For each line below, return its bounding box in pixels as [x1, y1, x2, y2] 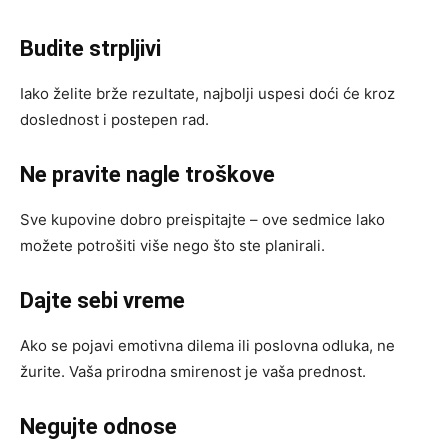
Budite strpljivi [20, 36, 161, 62]
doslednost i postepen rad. [20, 110, 209, 130]
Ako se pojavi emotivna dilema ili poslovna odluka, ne [20, 336, 395, 356]
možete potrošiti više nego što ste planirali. [20, 236, 325, 256]
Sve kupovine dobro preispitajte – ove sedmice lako [20, 210, 385, 230]
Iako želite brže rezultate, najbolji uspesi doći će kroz [20, 84, 395, 104]
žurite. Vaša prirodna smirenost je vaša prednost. [20, 362, 366, 382]
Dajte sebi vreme [20, 288, 185, 314]
